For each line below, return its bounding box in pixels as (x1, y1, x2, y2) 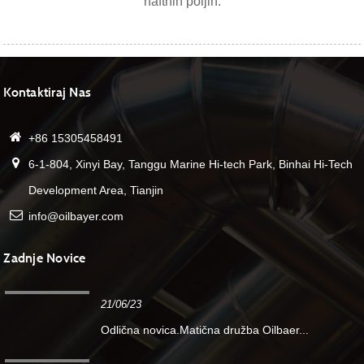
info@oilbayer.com (28, 210, 124, 223)
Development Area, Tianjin (28, 184, 164, 197)
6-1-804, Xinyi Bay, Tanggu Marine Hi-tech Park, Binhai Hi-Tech (28, 158, 353, 171)
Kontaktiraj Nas (3, 84, 92, 101)
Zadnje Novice (3, 249, 86, 266)
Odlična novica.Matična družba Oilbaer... (100, 323, 309, 336)
